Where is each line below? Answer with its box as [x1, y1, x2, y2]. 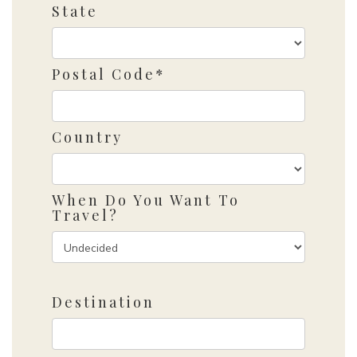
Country [51, 127, 123, 147]
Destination [51, 292, 155, 312]
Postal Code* [51, 64, 166, 84]
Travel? [51, 205, 119, 225]
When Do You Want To [51, 190, 240, 210]
